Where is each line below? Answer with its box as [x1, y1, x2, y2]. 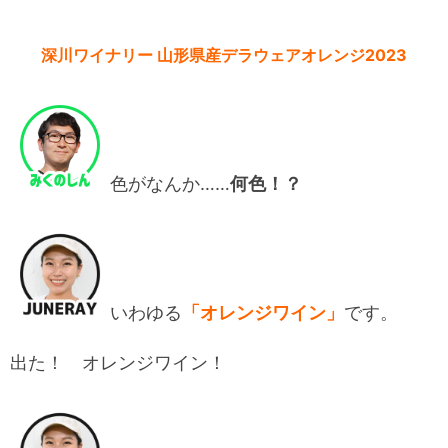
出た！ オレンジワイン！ [10, 352, 226, 374]
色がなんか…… [110, 173, 230, 195]
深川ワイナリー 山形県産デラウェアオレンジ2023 [41, 45, 407, 66]
